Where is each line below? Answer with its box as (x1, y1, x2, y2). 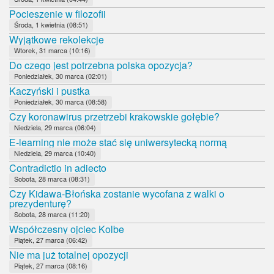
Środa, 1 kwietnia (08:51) (14, 19, 88, 29)
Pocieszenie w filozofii (9, 6, 106, 21)
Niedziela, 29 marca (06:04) (14, 122, 96, 132)
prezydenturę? (9, 196, 72, 210)
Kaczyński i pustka (9, 83, 90, 98)
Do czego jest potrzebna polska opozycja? (9, 57, 193, 72)
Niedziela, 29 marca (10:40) (14, 147, 96, 158)
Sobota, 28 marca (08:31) (14, 173, 90, 183)
